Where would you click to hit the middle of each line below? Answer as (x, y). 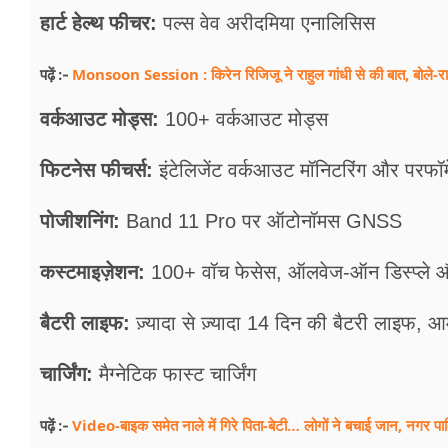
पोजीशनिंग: (80, 221)
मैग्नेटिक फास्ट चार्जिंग (174, 374)
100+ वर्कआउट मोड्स (243, 119)
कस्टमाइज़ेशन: (92, 272)
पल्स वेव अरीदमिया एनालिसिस (266, 23)
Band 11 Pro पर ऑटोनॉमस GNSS (261, 221)
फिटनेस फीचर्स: (96, 170)
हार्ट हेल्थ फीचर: (98, 23)
